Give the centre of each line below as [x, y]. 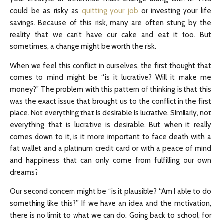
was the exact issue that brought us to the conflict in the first [110, 101]
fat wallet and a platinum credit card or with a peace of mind [110, 148]
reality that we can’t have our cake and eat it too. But [110, 35]
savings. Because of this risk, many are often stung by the [110, 23]
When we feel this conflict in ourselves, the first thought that [110, 66]
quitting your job [110, 11]
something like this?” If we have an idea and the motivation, [110, 203]
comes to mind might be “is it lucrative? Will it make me [110, 77]
